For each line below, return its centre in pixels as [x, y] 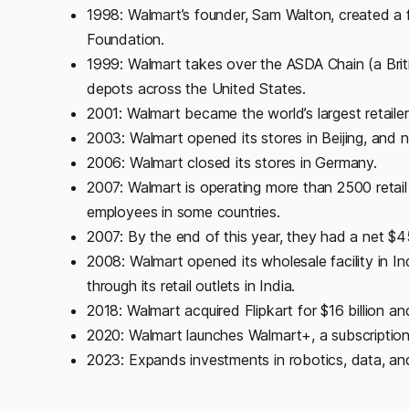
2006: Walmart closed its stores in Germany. [232, 162]
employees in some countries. [184, 211]
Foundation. [126, 39]
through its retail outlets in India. [191, 285]
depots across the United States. [196, 88]
